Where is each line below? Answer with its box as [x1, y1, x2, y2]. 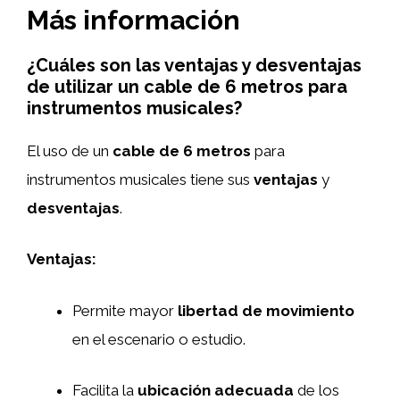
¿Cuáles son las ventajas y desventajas [27, 54, 362, 76]
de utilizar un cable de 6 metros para [27, 75, 347, 97]
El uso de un [27, 141, 112, 160]
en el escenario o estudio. [72, 329, 246, 348]
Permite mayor [72, 301, 178, 320]
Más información [27, 4, 240, 36]
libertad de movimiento [178, 301, 354, 320]
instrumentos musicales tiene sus [27, 170, 254, 188]
